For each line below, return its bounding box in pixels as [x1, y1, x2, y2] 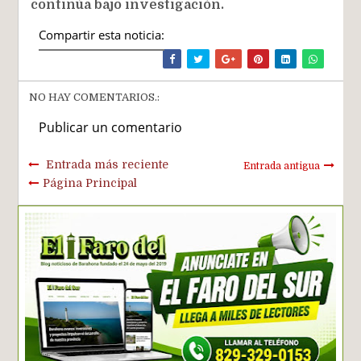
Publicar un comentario [39, 118, 183, 136]
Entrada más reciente [46, 157, 169, 171]
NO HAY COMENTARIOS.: [29, 90, 160, 103]
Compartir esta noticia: [39, 26, 165, 43]
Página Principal [43, 176, 138, 189]
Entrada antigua [243, 160, 320, 172]
